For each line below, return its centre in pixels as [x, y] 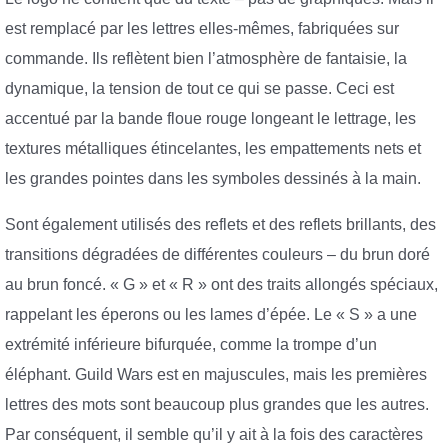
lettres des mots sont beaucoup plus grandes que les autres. [217, 404]
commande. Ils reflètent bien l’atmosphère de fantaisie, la [206, 59]
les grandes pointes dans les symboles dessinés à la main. [213, 179]
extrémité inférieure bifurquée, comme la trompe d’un [191, 344]
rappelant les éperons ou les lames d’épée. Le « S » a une [211, 314]
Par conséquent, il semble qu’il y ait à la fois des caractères [214, 434]
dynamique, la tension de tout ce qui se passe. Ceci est [199, 89]
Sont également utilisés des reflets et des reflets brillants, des [220, 224]
